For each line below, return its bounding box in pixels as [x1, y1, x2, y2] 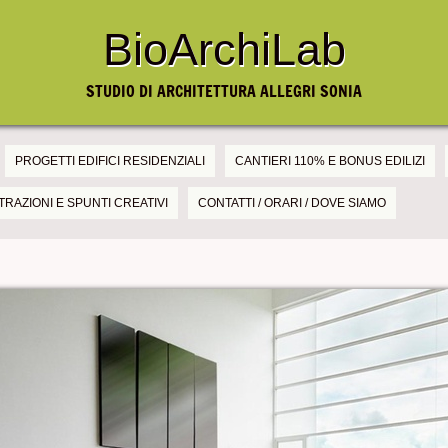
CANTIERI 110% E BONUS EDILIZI [235, 154, 425, 168]
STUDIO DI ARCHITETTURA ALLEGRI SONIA [86, 78, 362, 102]
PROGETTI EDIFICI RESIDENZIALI [15, 154, 205, 168]
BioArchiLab [102, 24, 346, 75]
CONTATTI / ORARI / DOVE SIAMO [198, 196, 386, 210]
